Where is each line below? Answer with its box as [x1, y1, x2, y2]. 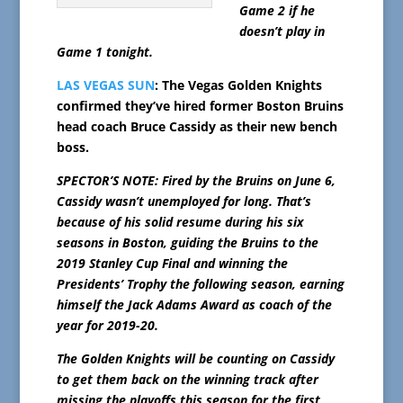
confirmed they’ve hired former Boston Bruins [56, 97, 344, 115]
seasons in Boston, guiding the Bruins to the [56, 234, 318, 252]
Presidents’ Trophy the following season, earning [56, 275, 345, 293]
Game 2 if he [238, 2, 315, 20]
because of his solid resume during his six [56, 213, 303, 231]
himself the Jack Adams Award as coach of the [56, 296, 332, 314]
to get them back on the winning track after [56, 371, 318, 389]
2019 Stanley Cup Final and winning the [56, 255, 288, 273]
